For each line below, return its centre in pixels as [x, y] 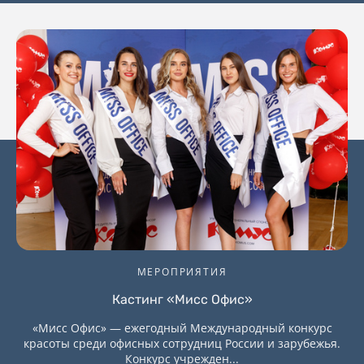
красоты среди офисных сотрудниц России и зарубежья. [182, 344]
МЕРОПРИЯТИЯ [182, 272]
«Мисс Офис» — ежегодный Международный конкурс [182, 328]
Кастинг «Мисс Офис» [182, 300]
